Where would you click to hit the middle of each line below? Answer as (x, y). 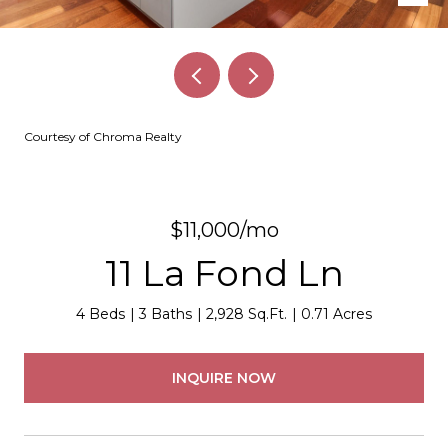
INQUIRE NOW (224, 377)
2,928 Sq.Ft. (246, 314)
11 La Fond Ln (224, 273)
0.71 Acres (336, 314)
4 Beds (100, 314)
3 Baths (165, 314)
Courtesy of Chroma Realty (103, 136)
